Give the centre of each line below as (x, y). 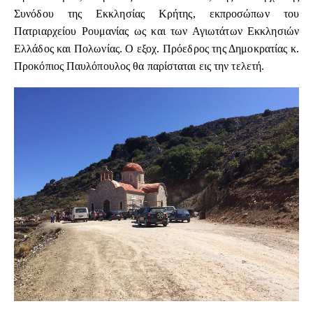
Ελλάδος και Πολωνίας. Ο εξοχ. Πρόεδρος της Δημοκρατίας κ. (156, 49)
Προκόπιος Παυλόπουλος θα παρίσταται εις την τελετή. (139, 66)
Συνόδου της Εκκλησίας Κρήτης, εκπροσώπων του (156, 14)
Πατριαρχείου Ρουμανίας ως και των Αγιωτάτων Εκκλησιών (156, 31)
